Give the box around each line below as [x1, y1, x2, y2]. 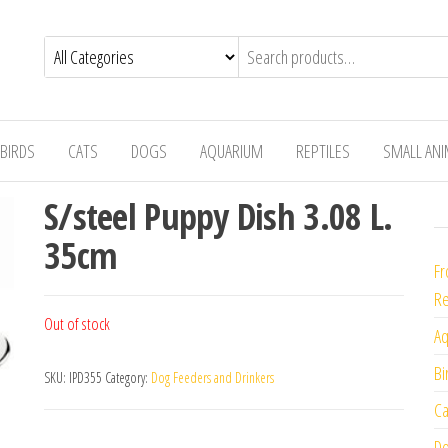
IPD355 [69, 368, 102, 387]
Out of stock [44, 312, 110, 335]
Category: [105, 368, 151, 387]
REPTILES [296, 139, 350, 163]
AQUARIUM [200, 139, 263, 163]
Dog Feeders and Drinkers [151, 368, 274, 387]
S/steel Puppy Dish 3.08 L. [44, 192, 393, 241]
